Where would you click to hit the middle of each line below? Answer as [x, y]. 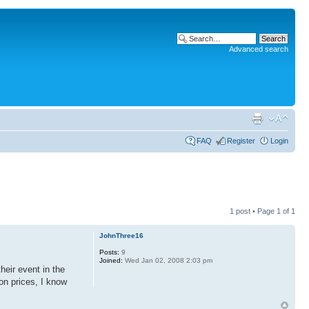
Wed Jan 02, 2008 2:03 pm [167, 260]
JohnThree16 [121, 235]
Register [241, 141]
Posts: [109, 252]
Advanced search [259, 49]
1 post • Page [253, 211]
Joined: [111, 260]
